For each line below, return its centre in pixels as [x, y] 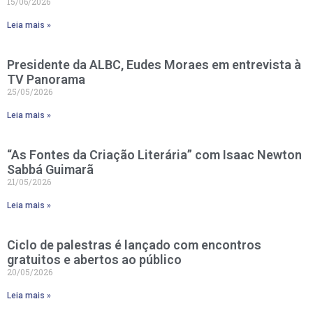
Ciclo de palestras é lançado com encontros [134, 245]
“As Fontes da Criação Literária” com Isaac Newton [154, 155]
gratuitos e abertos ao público [94, 260]
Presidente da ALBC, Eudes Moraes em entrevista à [154, 65]
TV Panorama [46, 80]
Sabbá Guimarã [50, 170]
